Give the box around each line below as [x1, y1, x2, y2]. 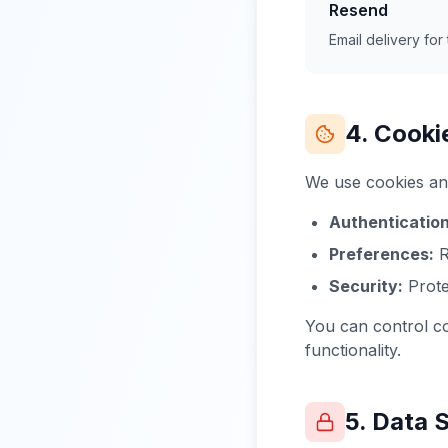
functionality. [305, 340, 401, 360]
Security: [329, 276, 403, 296]
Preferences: [329, 244, 434, 264]
